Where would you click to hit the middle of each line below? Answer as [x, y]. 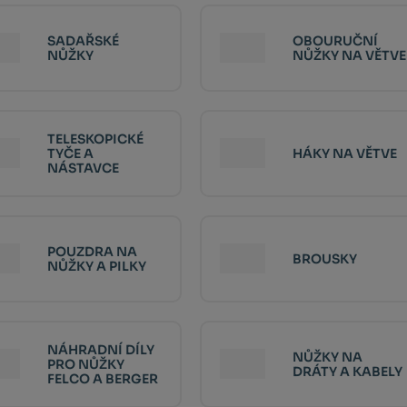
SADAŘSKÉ [83, 40]
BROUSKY [324, 258]
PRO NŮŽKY [85, 364]
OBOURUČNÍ [335, 40]
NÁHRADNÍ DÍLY [100, 349]
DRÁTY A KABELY [347, 371]
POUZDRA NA [92, 251]
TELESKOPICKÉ [95, 139]
